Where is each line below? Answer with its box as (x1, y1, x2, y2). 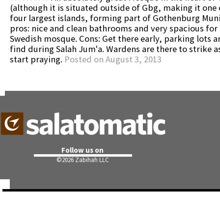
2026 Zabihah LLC (62, 156, 109, 164)
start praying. (10, 54, 64, 65)
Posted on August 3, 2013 (64, 54, 162, 65)
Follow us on (61, 145, 104, 155)
